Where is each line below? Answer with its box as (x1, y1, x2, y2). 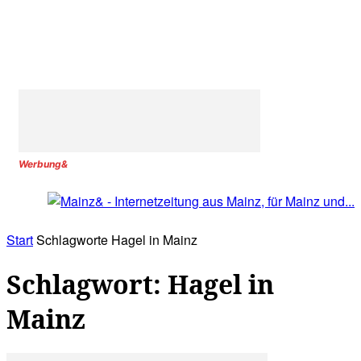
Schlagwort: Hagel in (6, 266, 274, 301)
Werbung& (19, 158, 68, 170)
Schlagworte (36, 230, 108, 250)
